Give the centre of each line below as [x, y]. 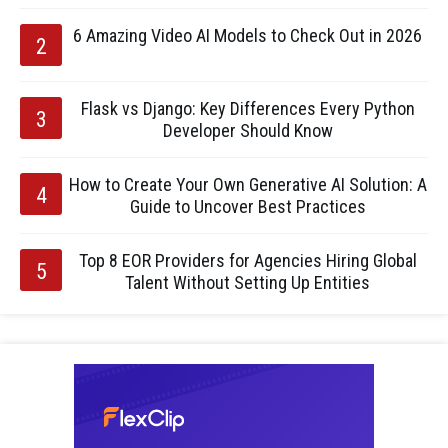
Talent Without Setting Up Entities [247, 282]
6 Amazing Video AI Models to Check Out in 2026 [247, 35]
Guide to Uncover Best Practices [247, 206]
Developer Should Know [247, 130]
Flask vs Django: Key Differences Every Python [247, 108]
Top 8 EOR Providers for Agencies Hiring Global [247, 260]
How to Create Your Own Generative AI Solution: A [247, 184]
